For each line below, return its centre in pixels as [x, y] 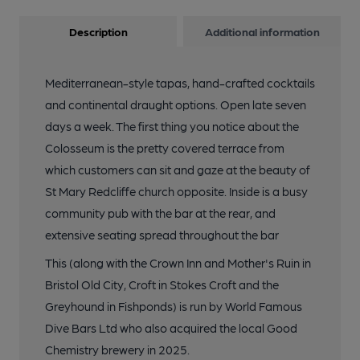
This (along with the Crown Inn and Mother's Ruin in [178, 263]
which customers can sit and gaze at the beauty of [178, 170]
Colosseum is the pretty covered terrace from [165, 148]
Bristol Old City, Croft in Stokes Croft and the [162, 284]
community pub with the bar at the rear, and [160, 213]
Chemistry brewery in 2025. [117, 350]
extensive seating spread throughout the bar [162, 235]
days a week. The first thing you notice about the [172, 126]
